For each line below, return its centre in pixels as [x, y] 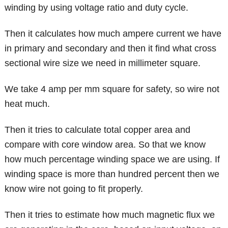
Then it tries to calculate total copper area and [98, 130]
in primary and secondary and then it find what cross [111, 48]
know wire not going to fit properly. [74, 189]
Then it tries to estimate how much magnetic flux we [110, 215]
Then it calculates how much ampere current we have [113, 33]
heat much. [27, 104]
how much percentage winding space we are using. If [112, 159]
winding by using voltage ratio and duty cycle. [97, 7]
